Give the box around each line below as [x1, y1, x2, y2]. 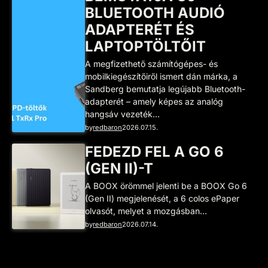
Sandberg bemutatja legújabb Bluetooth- [85, 83, 246, 94]
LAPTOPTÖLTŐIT [85, 37, 206, 55]
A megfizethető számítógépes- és [85, 58, 218, 69]
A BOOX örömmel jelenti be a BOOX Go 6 [85, 180, 248, 191]
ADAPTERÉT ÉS [85, 20, 195, 38]
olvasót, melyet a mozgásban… [85, 205, 208, 216]
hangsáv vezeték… [85, 108, 160, 119]
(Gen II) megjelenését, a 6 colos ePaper [85, 193, 240, 203]
